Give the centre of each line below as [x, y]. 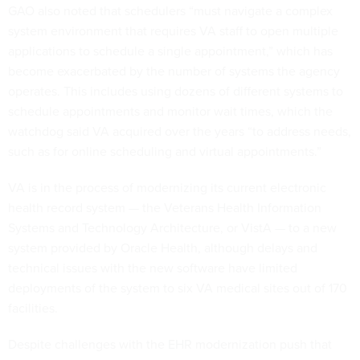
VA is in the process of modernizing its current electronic [167, 188]
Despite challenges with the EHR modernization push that [170, 345]
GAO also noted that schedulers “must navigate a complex [170, 11]
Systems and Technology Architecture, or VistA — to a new [172, 228]
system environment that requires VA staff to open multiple [173, 31]
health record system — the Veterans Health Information [165, 208]
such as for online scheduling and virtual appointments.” [165, 152]
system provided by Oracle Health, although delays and [163, 248]
